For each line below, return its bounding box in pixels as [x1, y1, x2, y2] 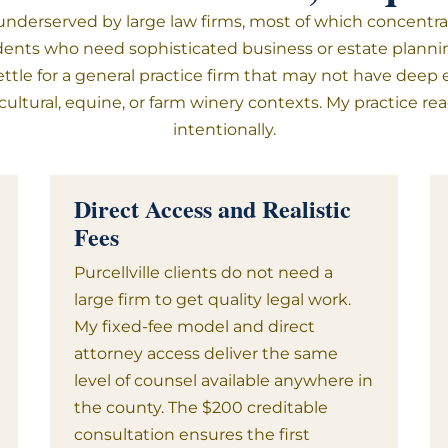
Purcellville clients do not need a [73, 263, 333, 282]
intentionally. [172, 120, 276, 139]
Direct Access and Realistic [73, 191, 351, 226]
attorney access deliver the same [73, 344, 338, 363]
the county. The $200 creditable [73, 398, 328, 417]
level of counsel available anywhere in [73, 371, 373, 390]
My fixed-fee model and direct [73, 317, 315, 336]
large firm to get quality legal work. [73, 290, 351, 309]
